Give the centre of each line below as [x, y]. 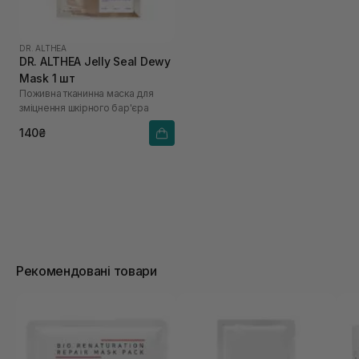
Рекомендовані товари [87, 270]
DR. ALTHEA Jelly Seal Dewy [95, 61]
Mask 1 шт [47, 78]
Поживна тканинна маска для [87, 93]
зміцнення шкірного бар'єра [84, 107]
